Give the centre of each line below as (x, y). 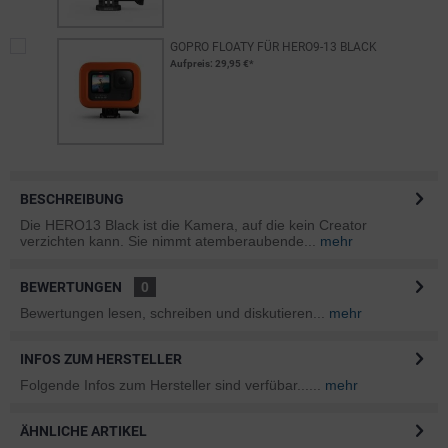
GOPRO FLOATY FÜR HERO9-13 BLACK (273, 47)
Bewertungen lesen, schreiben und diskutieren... (172, 313)
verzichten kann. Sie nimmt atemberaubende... (168, 241)
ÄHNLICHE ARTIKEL (83, 431)
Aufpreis (189, 63)
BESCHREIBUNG (72, 199)
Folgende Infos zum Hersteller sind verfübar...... (172, 385)
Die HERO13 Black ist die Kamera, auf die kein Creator (193, 225)
